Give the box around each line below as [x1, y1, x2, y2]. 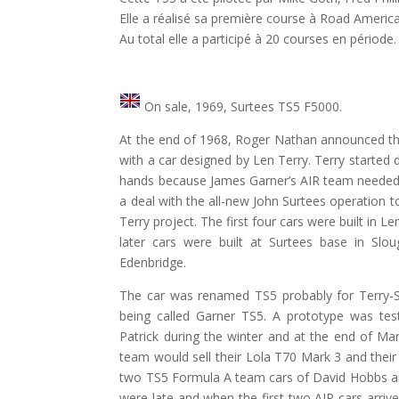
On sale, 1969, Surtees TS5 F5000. [141, 97, 343, 115]
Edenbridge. [119, 253, 187, 271]
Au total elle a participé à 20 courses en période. [119, 29, 397, 47]
